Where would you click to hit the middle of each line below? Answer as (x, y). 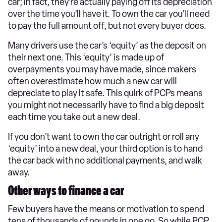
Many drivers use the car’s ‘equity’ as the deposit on (107, 46)
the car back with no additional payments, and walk (105, 161)
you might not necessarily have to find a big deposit (106, 105)
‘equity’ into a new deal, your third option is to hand (105, 149)
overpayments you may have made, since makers (102, 70)
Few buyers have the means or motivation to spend (106, 209)
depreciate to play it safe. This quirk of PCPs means (105, 93)
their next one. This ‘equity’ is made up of (86, 58)
